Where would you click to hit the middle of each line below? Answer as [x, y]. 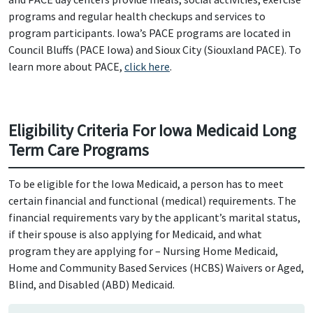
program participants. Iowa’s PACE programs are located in [150, 33]
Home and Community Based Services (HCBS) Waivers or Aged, [156, 268]
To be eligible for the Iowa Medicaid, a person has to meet [146, 184]
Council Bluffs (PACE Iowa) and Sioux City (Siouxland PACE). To [155, 50]
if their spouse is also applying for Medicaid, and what [135, 234]
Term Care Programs [79, 150]
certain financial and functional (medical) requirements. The [152, 201]
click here [147, 66]
